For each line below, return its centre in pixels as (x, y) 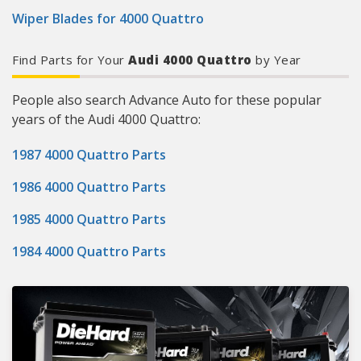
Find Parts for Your (68, 60)
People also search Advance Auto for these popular (167, 100)
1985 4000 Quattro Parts (89, 219)
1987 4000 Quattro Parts (89, 155)
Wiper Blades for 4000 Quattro (108, 19)
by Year (276, 60)
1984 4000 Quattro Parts (89, 251)
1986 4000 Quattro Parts (89, 187)
